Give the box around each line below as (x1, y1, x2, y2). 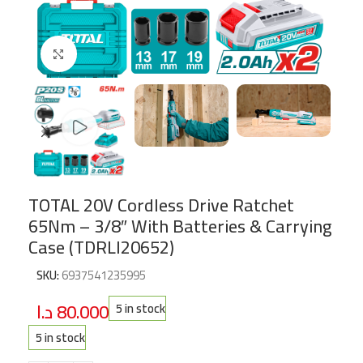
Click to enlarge (76, 43, 149, 65)
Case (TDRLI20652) (28, 229, 174, 264)
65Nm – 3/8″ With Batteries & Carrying (28, 208, 331, 243)
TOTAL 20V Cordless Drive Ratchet (28, 187, 294, 222)
